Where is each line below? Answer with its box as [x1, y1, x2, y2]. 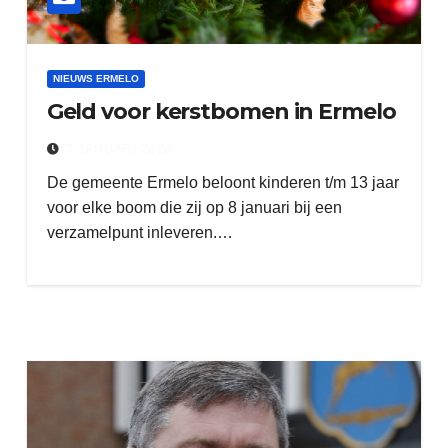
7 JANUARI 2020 [65, 142, 173, 156]
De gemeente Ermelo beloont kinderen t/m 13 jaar [46, 174, 399, 191]
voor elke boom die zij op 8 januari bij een [46, 199, 342, 216]
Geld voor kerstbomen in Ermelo [46, 98, 396, 125]
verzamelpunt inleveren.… [46, 224, 233, 241]
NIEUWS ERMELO [52, 73, 139, 84]
